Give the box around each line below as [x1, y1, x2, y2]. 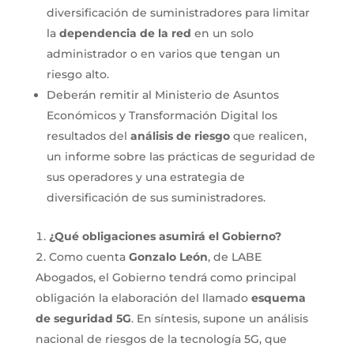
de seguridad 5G [35, 311, 131, 326]
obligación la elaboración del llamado [35, 291, 251, 306]
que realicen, [229, 129, 307, 144]
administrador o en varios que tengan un [46, 47, 281, 62]
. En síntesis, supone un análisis [130, 311, 308, 326]
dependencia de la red [58, 26, 191, 41]
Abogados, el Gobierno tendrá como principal [35, 270, 296, 285]
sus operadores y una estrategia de [46, 170, 245, 185]
